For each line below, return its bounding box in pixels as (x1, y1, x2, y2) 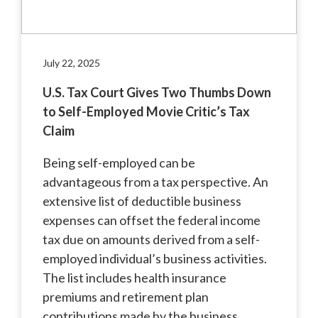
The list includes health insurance (43, 269, 226, 285)
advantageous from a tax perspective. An (43, 173, 268, 190)
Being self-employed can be (43, 154, 195, 170)
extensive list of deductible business (43, 192, 241, 209)
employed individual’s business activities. (43, 250, 267, 266)
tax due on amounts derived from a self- (43, 231, 260, 247)
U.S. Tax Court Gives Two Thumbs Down (43, 84, 271, 100)
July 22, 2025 (43, 56, 100, 69)
